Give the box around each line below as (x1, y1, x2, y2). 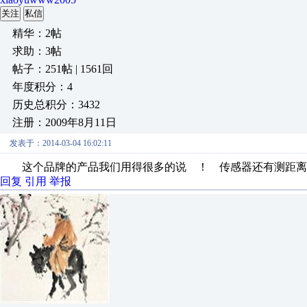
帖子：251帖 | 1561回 (12, 63, 113, 75)
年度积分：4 (12, 81, 73, 93)
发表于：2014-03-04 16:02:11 (10, 138, 112, 148)
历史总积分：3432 (12, 99, 100, 110)
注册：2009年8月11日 (12, 116, 116, 128)
